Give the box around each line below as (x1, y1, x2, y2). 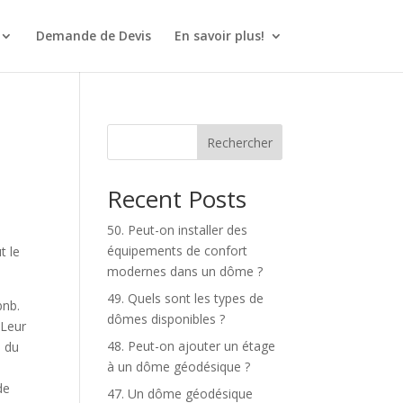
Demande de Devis (35, 27, 151, 44)
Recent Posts (107, 183, 247, 215)
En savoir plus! (174, 27, 264, 44)
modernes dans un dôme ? (107, 263, 264, 280)
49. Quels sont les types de (107, 290, 264, 307)
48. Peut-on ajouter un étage (107, 337, 276, 354)
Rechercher (206, 133, 273, 151)
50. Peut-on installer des (107, 221, 248, 238)
